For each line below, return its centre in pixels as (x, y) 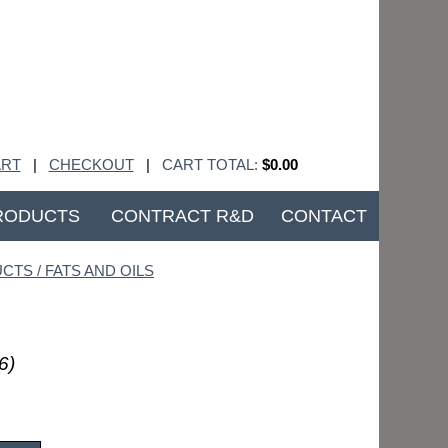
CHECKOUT (91, 165)
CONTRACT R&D (182, 216)
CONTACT (323, 216)
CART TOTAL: (209, 165)
